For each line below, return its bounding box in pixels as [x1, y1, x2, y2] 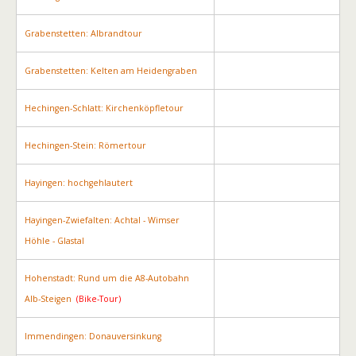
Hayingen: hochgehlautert [25, 177, 133, 188]
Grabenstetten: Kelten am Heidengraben [25, 65, 197, 76]
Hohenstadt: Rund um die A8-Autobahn [25, 273, 189, 284]
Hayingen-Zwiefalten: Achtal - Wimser [25, 215, 180, 226]
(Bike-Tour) [74, 293, 121, 304]
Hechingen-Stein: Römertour [25, 140, 146, 151]
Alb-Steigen [25, 293, 74, 304]
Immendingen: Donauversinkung [25, 331, 161, 342]
